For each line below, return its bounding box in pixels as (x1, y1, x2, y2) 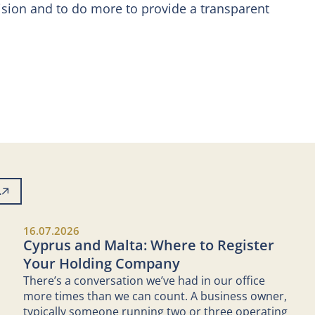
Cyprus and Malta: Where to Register (23, 236, 275, 255)
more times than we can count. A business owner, (23, 288, 288, 304)
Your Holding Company (23, 254, 181, 273)
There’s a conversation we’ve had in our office (23, 273, 266, 288)
